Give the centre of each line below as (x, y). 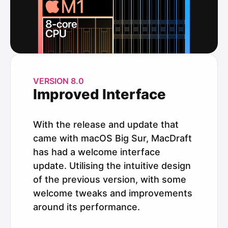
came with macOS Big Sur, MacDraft (112, 138)
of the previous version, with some (110, 179)
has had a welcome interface (97, 152)
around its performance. (87, 207)
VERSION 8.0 (59, 81)
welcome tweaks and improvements (113, 193)
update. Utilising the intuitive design (112, 165)
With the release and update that (106, 124)
